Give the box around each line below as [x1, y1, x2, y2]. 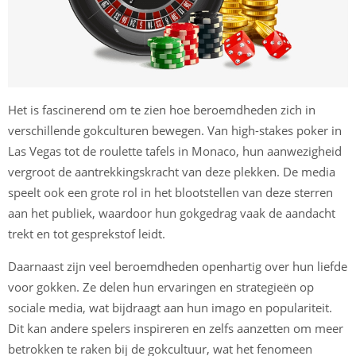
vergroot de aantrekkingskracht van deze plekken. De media [8, 164, 335, 180]
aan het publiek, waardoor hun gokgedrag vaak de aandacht [8, 205, 335, 222]
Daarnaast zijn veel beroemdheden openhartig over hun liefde [8, 258, 347, 275]
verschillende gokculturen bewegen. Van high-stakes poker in [8, 122, 342, 139]
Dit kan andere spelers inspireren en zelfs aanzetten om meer [8, 320, 343, 337]
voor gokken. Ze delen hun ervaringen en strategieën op [8, 279, 314, 296]
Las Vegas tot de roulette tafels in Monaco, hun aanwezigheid [8, 143, 342, 160]
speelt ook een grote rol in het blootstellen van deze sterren [8, 184, 333, 201]
